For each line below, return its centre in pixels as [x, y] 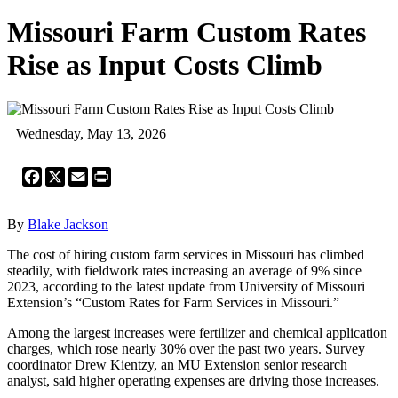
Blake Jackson [68, 224]
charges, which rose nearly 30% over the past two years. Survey [186, 348]
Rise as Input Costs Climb [165, 65]
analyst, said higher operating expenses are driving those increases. [193, 380]
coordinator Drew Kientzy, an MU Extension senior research [177, 364]
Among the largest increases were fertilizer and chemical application [197, 332]
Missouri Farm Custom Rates [187, 32]
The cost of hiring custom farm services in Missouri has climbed [186, 254]
